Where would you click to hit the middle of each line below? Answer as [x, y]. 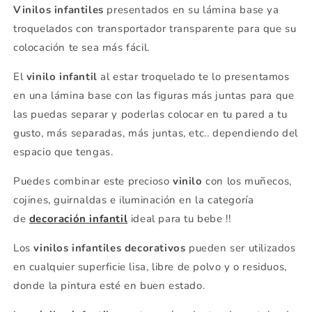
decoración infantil [78, 218]
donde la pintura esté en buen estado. [109, 285]
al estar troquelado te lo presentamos [193, 76]
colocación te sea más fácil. [81, 47]
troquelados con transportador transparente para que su [155, 28]
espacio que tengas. [63, 151]
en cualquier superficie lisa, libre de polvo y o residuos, [150, 266]
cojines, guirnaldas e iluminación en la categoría [134, 200]
